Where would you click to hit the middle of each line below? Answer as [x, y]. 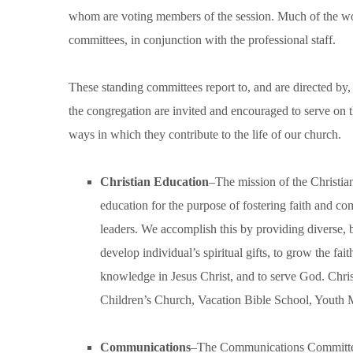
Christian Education [154, 182]
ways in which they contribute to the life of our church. [205, 134]
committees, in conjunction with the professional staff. [202, 40]
